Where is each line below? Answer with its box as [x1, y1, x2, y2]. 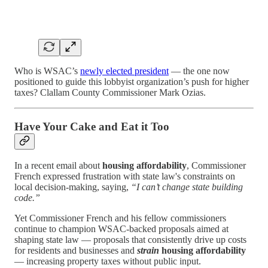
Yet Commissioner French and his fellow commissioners [14, 213, 226, 224]
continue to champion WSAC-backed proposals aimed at [14, 224, 229, 234]
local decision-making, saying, [14, 182, 131, 193]
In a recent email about [14, 160, 102, 171]
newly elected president [80, 65, 169, 76]
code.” [14, 193, 40, 203]
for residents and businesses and [14, 245, 137, 256]
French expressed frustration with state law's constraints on [14, 171, 235, 182]
